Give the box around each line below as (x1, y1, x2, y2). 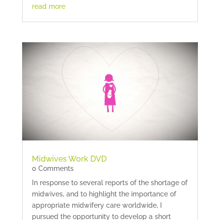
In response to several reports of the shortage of (31, 179, 188, 187)
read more (31, 2, 65, 10)
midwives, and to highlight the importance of (31, 190, 176, 198)
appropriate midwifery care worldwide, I (31, 201, 162, 210)
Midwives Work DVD (31, 154, 107, 164)
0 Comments (31, 165, 74, 173)
